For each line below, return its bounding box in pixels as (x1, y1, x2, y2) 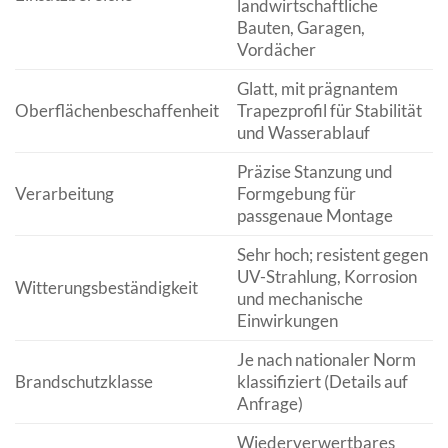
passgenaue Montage (236, 204, 393, 226)
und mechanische (236, 287, 363, 309)
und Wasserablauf (236, 121, 370, 143)
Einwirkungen (236, 309, 338, 331)
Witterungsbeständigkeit (15, 276, 198, 298)
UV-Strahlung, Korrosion (236, 265, 417, 287)
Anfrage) (236, 392, 303, 414)
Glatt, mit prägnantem (236, 77, 398, 99)
